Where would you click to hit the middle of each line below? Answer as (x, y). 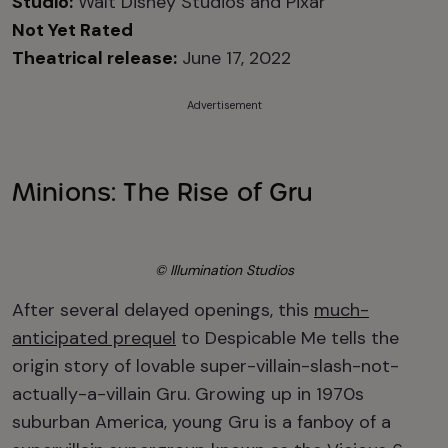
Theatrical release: (94, 58)
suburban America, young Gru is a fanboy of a (201, 422)
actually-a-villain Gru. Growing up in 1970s (188, 394)
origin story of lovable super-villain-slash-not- (205, 366)
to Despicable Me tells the (287, 338)
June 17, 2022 (234, 58)
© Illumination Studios (224, 270)
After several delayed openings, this (163, 310)
